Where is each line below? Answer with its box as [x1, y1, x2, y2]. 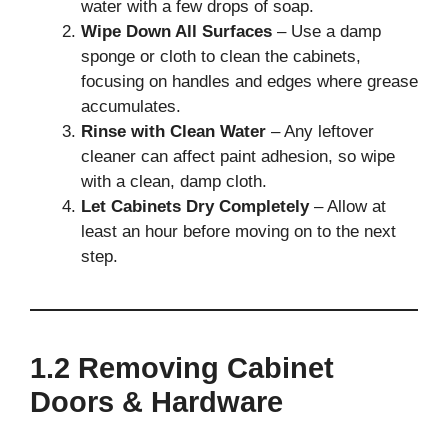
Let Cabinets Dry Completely [81, 196, 309, 216]
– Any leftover [266, 121, 374, 141]
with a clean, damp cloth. [81, 171, 267, 191]
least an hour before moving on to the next [81, 221, 396, 241]
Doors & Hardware [30, 385, 283, 418]
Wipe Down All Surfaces [81, 21, 272, 41]
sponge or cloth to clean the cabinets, [81, 46, 361, 66]
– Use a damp [272, 21, 381, 41]
